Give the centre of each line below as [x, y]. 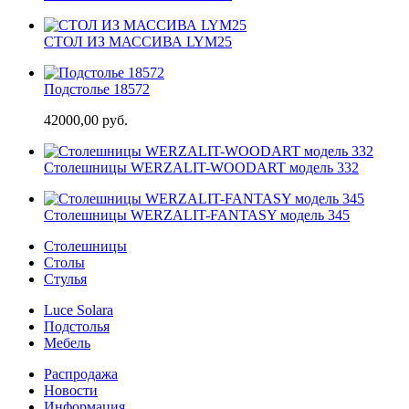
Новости [71, 390]
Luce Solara [79, 309]
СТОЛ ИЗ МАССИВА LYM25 [138, 41]
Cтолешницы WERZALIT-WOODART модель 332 [201, 167]
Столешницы [85, 246]
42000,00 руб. [86, 120]
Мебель [67, 342]
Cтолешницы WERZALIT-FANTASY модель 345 [197, 215]
